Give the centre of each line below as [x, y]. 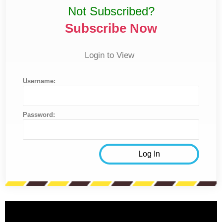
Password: [39, 114]
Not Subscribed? [111, 11]
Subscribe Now [111, 28]
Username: [39, 81]
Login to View [110, 55]
